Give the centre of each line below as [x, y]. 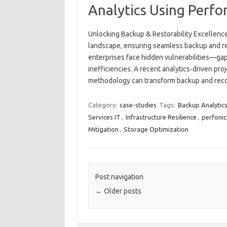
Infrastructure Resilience [161, 117]
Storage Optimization [156, 129]
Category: [103, 105]
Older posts [122, 191]
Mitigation [103, 129]
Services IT [104, 117]
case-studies [138, 105]
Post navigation [119, 177]
